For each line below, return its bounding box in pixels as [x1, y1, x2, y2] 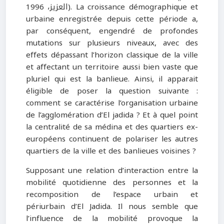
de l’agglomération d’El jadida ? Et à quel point [26, 108, 198, 122]
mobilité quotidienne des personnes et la [26, 175, 198, 190]
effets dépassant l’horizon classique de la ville [26, 48, 198, 62]
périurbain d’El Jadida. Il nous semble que [26, 199, 198, 214]
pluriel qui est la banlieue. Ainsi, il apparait [26, 72, 198, 86]
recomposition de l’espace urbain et [26, 187, 198, 202]
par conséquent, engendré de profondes [26, 24, 198, 38]
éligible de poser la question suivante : [26, 84, 198, 98]
